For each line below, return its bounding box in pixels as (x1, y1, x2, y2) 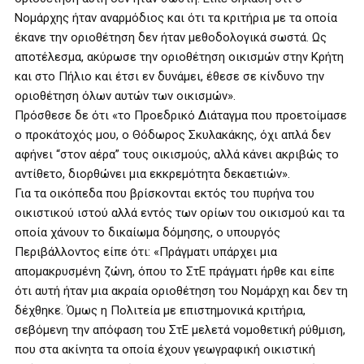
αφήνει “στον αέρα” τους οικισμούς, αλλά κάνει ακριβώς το (15, 147, 339, 162)
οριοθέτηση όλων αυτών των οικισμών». (15, 89, 236, 103)
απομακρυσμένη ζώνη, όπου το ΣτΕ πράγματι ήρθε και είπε (15, 264, 335, 279)
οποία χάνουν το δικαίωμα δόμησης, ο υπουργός (15, 225, 280, 240)
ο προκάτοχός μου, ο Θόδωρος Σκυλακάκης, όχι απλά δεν (15, 128, 331, 142)
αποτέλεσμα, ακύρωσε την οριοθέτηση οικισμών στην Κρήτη (15, 50, 344, 64)
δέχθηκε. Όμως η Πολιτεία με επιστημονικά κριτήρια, (15, 303, 305, 318)
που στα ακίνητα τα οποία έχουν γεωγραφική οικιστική (15, 342, 315, 357)
